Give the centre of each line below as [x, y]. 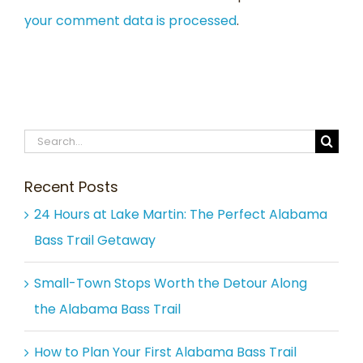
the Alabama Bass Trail [107, 309]
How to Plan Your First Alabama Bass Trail [165, 352]
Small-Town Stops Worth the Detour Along [171, 283]
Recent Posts [71, 187]
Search [46, 140]
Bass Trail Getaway [95, 240]
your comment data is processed [130, 21]
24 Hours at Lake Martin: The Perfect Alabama [181, 214]
